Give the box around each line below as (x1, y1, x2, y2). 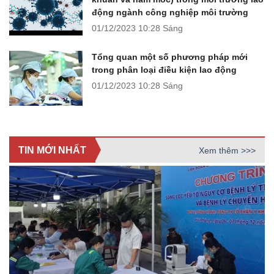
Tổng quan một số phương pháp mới (92, 52, 248, 62)
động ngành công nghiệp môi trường (92, 7, 248, 18)
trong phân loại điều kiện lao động (92, 65, 237, 75)
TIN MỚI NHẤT (18, 145, 86, 156)
